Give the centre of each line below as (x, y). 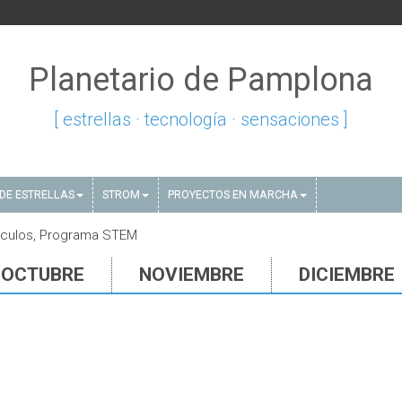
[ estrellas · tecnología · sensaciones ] (201, 119)
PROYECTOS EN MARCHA (233, 194)
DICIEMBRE (347, 275)
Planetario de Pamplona (201, 80)
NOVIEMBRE (192, 275)
